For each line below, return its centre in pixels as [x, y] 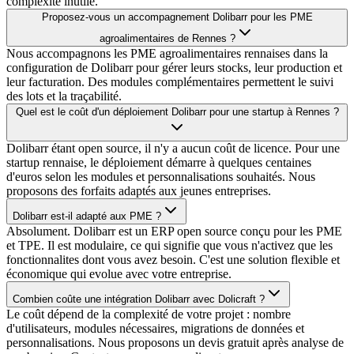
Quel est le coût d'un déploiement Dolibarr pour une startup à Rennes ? [177, 112]
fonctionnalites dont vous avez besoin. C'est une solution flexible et [173, 260]
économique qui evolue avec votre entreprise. [119, 274]
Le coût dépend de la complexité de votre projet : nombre [149, 314]
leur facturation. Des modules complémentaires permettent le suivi [170, 82]
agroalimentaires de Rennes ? [168, 39]
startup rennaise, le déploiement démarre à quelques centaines [159, 163]
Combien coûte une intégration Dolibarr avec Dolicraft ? [139, 299]
